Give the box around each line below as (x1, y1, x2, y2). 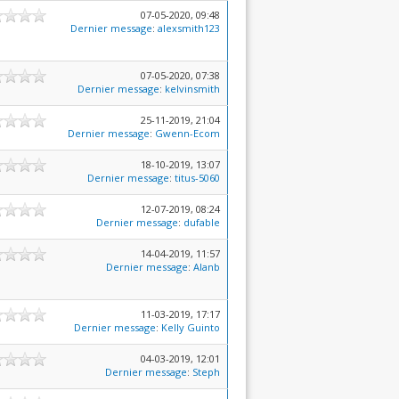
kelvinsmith (165, 82, 220, 95)
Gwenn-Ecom (155, 126, 220, 140)
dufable (183, 216, 220, 229)
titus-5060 (175, 171, 220, 184)
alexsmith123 (158, 21, 220, 35)
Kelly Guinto (161, 321, 220, 334)
